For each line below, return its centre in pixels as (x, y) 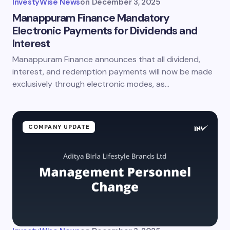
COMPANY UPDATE (59, 127)
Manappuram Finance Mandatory (91, 18)
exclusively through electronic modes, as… (91, 84)
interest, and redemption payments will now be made (112, 72)
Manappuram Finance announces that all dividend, (106, 59)
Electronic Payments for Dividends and (105, 31)
